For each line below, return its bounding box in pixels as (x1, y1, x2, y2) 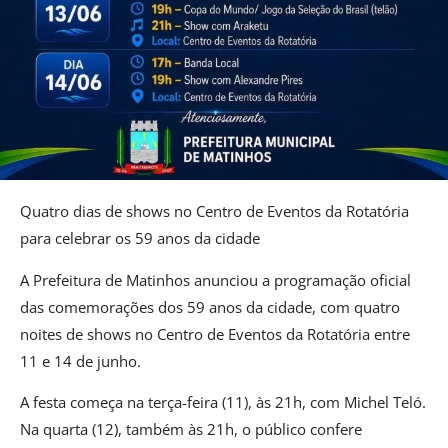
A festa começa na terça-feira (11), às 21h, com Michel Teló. (20, 392, 426, 413)
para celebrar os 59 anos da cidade (20, 228, 260, 249)
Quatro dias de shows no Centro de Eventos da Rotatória (20, 201, 409, 222)
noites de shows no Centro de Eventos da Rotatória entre (20, 323, 410, 344)
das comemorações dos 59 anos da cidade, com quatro (20, 296, 400, 317)
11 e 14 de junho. (20, 350, 141, 371)
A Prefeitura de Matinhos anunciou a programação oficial (20, 269, 411, 290)
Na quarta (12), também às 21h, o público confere (20, 419, 362, 440)
